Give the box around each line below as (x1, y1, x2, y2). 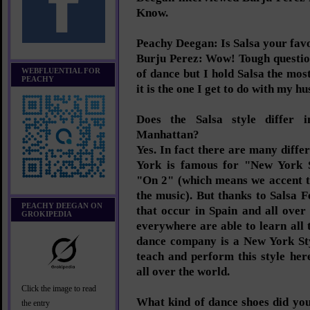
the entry (21, 299, 50, 308)
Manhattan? (136, 128, 199, 141)
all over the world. (136, 265, 230, 278)
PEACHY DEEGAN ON (21, 201, 102, 210)
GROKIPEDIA (21, 210, 72, 218)
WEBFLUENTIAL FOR (21, 66, 100, 75)
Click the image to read (21, 284, 96, 293)
